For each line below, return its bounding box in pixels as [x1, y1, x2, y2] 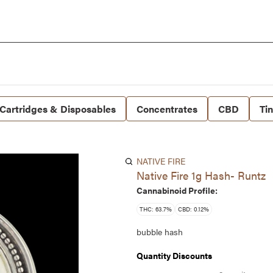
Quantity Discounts [136, 249, 212, 261]
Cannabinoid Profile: [136, 184, 218, 196]
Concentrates [136, 102, 197, 116]
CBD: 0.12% [178, 205, 209, 213]
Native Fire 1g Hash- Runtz [136, 168, 266, 183]
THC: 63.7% [140, 205, 172, 213]
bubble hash [136, 225, 183, 238]
